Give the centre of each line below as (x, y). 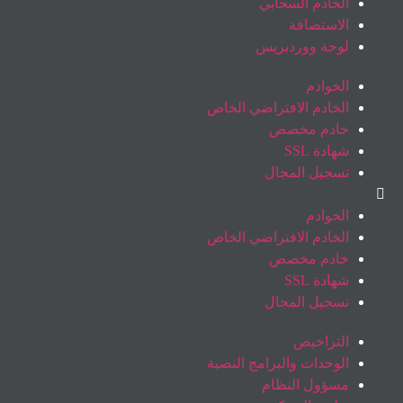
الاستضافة (319, 25)
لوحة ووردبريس (302, 47)
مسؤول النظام (305, 385)
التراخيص (321, 342)
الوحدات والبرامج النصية (278, 363)
